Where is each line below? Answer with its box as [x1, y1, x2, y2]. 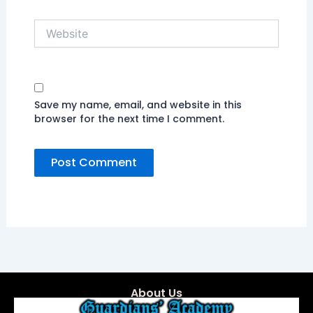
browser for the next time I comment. [34, 111, 224, 126]
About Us [131, 285, 182, 302]
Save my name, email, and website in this [34, 97, 242, 112]
